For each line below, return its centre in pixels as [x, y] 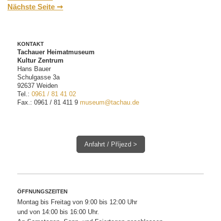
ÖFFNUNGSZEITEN [42, 192]
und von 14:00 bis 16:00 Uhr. [58, 212]
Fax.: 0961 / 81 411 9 [49, 103]
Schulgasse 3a [38, 77]
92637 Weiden [37, 86]
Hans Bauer [34, 69]
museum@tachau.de [110, 103]
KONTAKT [31, 44]
